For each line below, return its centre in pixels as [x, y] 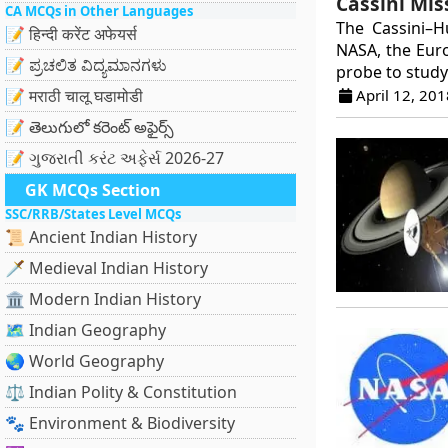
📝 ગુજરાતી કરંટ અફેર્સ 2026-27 [114, 158]
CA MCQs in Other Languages [99, 11]
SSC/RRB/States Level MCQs [93, 214]
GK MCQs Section [93, 190]
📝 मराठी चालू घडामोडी [74, 96]
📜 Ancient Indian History [101, 237]
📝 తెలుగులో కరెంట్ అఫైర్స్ [89, 127]
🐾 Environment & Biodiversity [120, 423]
